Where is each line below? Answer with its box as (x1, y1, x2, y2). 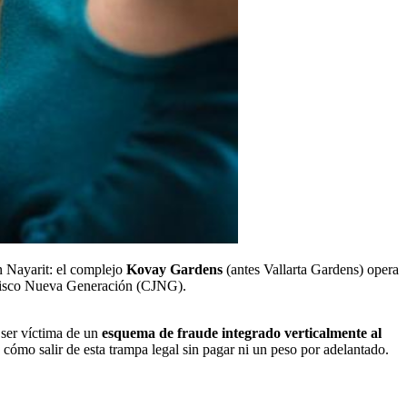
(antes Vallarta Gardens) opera (223, 261, 399, 277)
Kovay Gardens (126, 261, 223, 277)
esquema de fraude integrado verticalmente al (102, 324, 382, 341)
